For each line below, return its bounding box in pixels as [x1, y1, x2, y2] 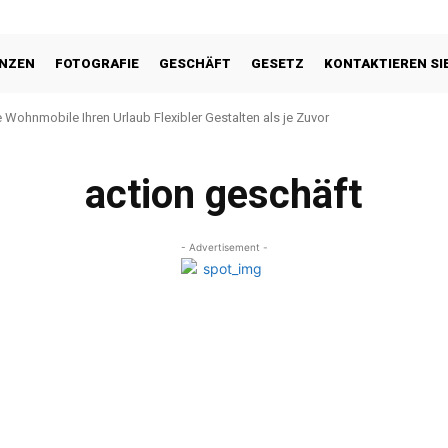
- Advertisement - [180, 241, 268, 253]
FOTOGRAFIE [55, 55, 140, 71]
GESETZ [251, 55, 305, 71]
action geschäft [85, 171, 363, 218]
